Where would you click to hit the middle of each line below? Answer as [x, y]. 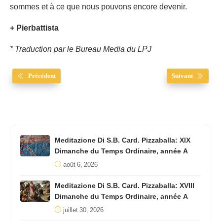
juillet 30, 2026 [83, 210]
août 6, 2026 [80, 165]
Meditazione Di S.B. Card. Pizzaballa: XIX [123, 141]
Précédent [42, 76]
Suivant [182, 76]
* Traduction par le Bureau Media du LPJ [81, 50]
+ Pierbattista [34, 28]
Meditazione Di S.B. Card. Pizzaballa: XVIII [125, 186]
